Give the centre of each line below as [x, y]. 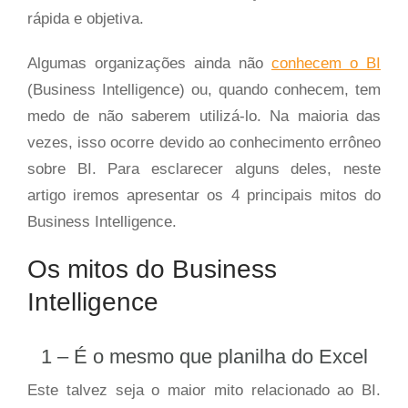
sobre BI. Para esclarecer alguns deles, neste [204, 169]
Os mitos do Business [152, 270]
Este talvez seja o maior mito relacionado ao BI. [204, 391]
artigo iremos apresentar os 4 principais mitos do [204, 196]
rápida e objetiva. [86, 19]
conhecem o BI [326, 64]
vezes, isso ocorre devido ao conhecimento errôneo [204, 143]
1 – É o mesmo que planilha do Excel [204, 357]
